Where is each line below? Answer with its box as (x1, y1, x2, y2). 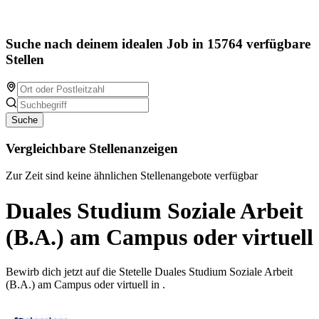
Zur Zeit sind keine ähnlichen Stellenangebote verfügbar (6, 169, 258, 182)
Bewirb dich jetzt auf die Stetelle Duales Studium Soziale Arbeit (6, 266, 293, 278)
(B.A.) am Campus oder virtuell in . (6, 278, 165, 291)
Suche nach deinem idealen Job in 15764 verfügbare (6, 36, 310, 52)
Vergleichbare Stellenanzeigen (6, 140, 178, 156)
